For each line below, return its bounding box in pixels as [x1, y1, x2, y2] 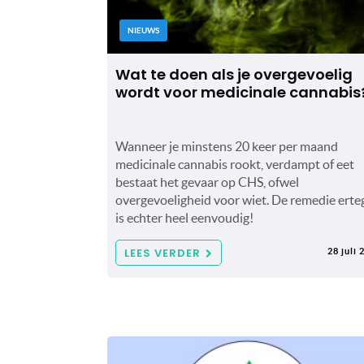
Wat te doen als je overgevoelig [115, 63, 353, 84]
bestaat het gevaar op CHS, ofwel [115, 174, 299, 189]
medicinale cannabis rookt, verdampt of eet [115, 156, 354, 171]
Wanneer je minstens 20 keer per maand [115, 138, 338, 154]
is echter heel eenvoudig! [115, 210, 253, 225]
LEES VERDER [124, 245, 201, 261]
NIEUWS [128, 25, 159, 35]
